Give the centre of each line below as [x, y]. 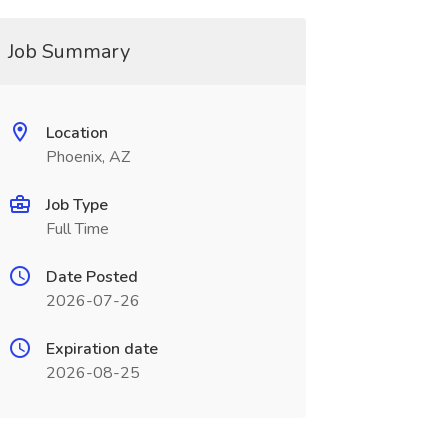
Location [76, 133]
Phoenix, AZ [87, 157]
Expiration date [101, 349]
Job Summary [68, 51]
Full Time [77, 229]
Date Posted [91, 277]
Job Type [76, 205]
